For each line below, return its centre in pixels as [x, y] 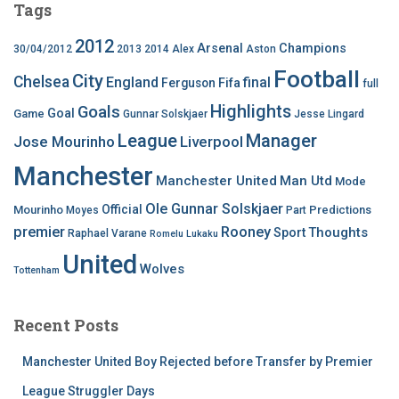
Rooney [246, 232]
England [132, 82]
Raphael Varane [107, 233]
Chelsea [41, 82]
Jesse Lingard [329, 114]
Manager [281, 141]
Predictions [340, 210]
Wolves [162, 269]
